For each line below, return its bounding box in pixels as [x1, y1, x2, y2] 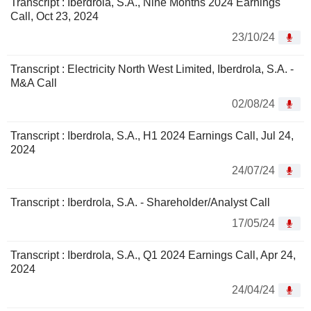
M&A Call [10, 77, 57, 90]
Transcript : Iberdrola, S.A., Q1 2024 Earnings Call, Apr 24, [10, 249, 296, 262]
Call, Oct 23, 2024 [10, 10, 99, 23]
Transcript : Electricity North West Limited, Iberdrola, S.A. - [10, 63, 294, 76]
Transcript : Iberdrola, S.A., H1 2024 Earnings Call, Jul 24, [10, 130, 294, 142]
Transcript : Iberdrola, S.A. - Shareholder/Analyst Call [10, 196, 270, 209]
